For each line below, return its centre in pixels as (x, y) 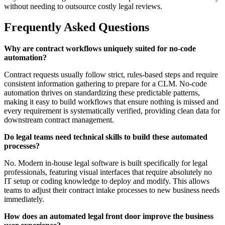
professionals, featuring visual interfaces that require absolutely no (108, 172)
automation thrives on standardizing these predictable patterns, (102, 93)
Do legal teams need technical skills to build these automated (106, 137)
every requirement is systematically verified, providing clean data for (112, 111)
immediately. (24, 199)
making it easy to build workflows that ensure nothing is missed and (111, 102)
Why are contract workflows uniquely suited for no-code (100, 49)
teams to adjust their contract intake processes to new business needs (112, 190)
